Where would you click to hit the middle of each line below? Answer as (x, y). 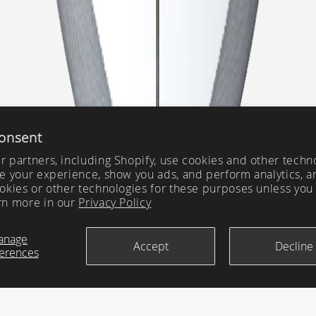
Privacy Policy (115, 202)
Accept (151, 246)
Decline (294, 246)
